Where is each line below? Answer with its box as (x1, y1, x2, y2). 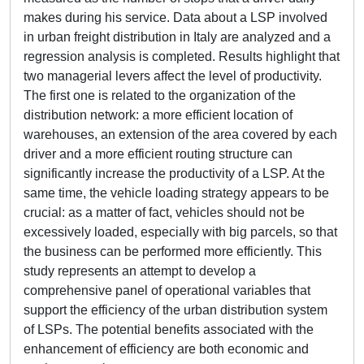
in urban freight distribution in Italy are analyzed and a (24, 30, 331, 44)
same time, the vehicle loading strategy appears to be (24, 186, 329, 200)
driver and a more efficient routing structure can (24, 147, 292, 161)
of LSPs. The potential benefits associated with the (24, 323, 314, 336)
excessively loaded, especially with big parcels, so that (24, 225, 337, 239)
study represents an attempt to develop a (24, 264, 256, 278)
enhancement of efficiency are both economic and (24, 342, 309, 356)
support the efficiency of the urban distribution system (24, 303, 327, 317)
